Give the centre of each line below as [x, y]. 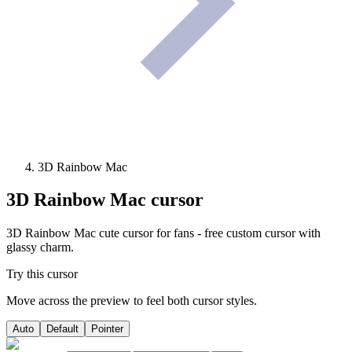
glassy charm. [40, 247]
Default [62, 329]
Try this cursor [42, 274]
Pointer [107, 329]
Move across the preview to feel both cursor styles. [132, 301]
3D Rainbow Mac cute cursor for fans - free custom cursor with [163, 233]
